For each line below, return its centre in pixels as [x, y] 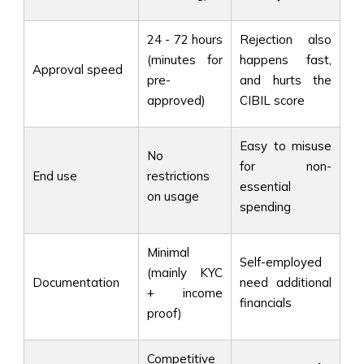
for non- [286, 166]
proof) [165, 313]
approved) [176, 100]
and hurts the [286, 80]
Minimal [168, 252]
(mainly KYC [185, 272]
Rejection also [286, 39]
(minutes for [185, 59]
